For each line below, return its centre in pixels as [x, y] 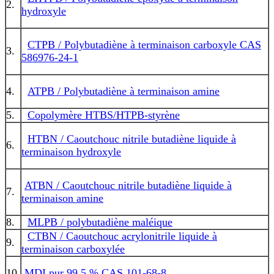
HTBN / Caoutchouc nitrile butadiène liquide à [132, 139]
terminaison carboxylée [73, 249]
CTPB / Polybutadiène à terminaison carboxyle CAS [144, 44]
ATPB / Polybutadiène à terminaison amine [124, 91]
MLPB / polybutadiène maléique [100, 222]
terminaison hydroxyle [71, 151]
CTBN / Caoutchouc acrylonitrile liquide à [122, 236]
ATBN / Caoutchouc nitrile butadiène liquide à [128, 185]
